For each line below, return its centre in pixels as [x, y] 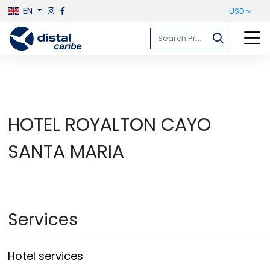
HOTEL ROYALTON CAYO [110, 125]
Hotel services [46, 256]
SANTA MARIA [66, 152]
